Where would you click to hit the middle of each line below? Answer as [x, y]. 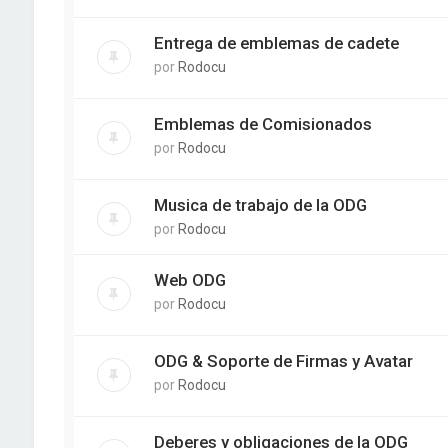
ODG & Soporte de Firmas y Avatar [283, 361]
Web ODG [189, 279]
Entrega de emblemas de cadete [276, 42]
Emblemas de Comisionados [262, 123]
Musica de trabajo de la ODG [260, 204]
